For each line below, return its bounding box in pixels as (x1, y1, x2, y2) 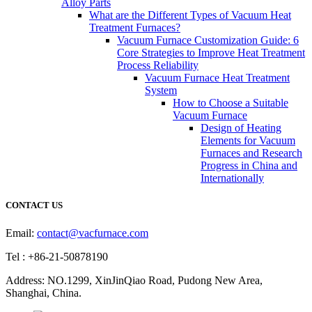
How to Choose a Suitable (173, 97, 288, 109)
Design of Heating (201, 122, 281, 134)
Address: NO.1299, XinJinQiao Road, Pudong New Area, (6, 274, 263, 286)
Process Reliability (117, 59, 198, 72)
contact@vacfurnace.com (37, 226, 148, 239)
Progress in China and (201, 159, 297, 172)
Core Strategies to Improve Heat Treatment (117, 47, 305, 59)
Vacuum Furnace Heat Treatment (145, 72, 290, 84)
